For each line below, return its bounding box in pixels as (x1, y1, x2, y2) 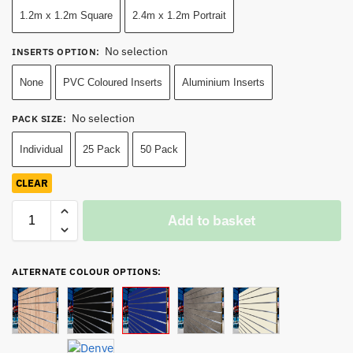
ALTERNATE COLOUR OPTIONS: (12, 265, 162, 277)
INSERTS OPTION (12, 45, 96, 58)
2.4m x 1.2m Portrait (132, 9, 226, 21)
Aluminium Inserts (182, 76, 265, 88)
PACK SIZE (12, 112, 63, 124)
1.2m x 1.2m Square (20, 9, 113, 21)
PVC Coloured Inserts (63, 76, 162, 88)
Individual (20, 143, 63, 155)
